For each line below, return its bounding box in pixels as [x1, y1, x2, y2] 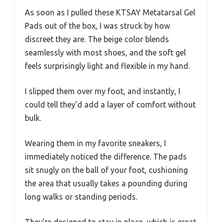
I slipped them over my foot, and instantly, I [25, 86, 180, 96]
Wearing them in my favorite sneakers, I [25, 138, 166, 148]
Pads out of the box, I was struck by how [25, 21, 170, 30]
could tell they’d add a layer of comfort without [25, 100, 196, 109]
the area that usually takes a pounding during [25, 178, 187, 188]
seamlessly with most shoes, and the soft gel [25, 48, 186, 57]
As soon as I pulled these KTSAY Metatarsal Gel [25, 7, 195, 17]
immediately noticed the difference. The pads [25, 152, 187, 161]
